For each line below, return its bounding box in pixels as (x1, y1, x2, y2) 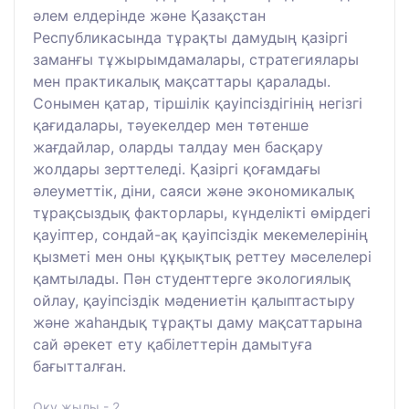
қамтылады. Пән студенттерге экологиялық (33, 268, 351, 288)
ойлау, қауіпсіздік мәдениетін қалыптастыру (33, 290, 355, 309)
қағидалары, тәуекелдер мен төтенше (33, 115, 309, 134)
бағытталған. (33, 356, 126, 375)
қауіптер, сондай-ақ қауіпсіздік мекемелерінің (33, 225, 368, 244)
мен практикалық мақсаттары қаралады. (33, 71, 330, 90)
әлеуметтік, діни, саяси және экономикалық (33, 181, 354, 200)
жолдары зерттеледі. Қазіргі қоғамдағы (33, 159, 320, 178)
